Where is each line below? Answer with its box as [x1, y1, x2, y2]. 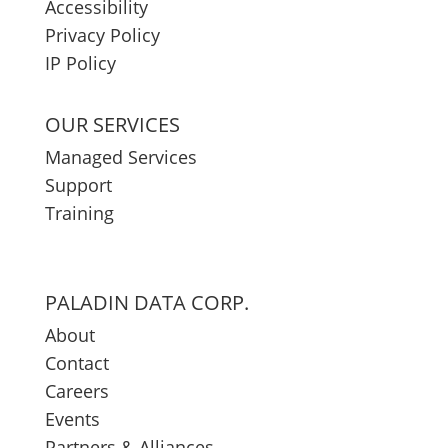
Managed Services [44, 145, 197, 169]
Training [44, 201, 114, 225]
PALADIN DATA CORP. [44, 289, 249, 316]
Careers [44, 379, 109, 403]
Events [44, 407, 100, 431]
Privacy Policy [44, 23, 160, 47]
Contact [44, 351, 109, 375]
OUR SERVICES [44, 111, 180, 138]
